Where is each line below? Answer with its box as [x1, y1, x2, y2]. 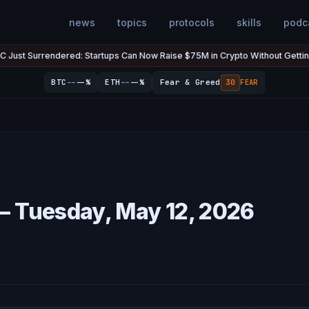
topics [117, 16, 148, 28]
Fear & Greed [159, 77, 221, 88]
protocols [169, 16, 215, 28]
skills [237, 16, 262, 28]
